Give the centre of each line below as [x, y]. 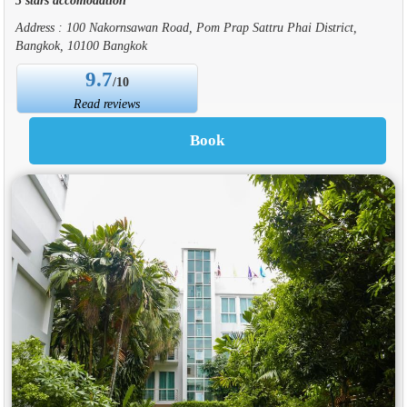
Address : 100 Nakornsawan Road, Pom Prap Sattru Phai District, [186, 27]
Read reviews [107, 103]
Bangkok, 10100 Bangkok [81, 45]
